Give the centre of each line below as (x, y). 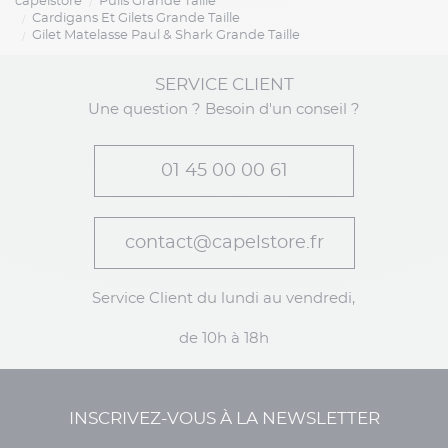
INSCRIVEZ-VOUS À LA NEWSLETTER (224, 419)
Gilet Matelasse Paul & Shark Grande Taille (165, 36)
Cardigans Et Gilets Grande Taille (135, 19)
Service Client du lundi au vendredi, (224, 299)
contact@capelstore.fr (224, 243)
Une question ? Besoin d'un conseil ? (224, 110)
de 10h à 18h (223, 339)
